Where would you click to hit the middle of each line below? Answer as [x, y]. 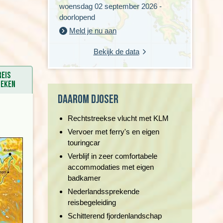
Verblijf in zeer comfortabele [112, 156]
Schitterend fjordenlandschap [115, 216]
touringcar [84, 143]
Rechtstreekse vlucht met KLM [118, 118]
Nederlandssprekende [104, 191]
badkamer [84, 178]
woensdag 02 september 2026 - [111, 6]
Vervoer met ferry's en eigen [113, 132]
